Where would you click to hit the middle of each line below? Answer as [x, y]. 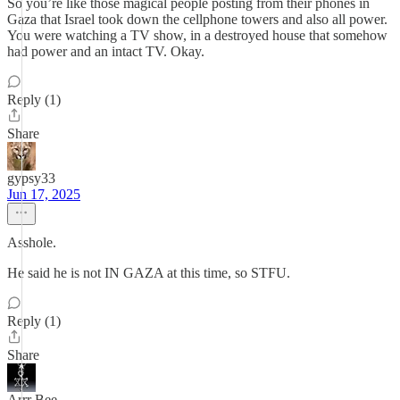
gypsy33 [31, 178]
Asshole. [32, 242]
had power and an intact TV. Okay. [106, 51]
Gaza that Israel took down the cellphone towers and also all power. [197, 19]
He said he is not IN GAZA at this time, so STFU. [149, 273]
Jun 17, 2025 [44, 194]
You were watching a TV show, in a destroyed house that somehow [197, 35]
